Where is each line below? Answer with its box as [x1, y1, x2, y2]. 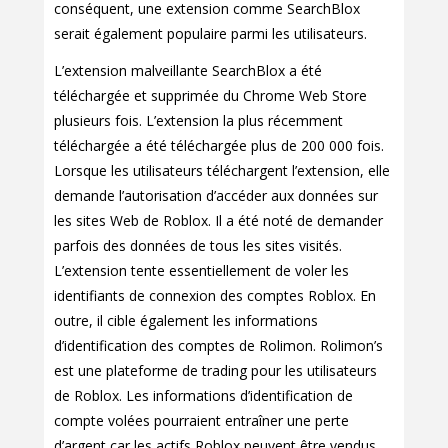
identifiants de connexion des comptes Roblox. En [54, 286, 376, 306]
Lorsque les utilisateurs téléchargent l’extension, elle [54, 161, 390, 181]
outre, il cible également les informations [54, 311, 318, 331]
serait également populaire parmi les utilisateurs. [54, 24, 367, 44]
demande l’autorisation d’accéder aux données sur [54, 186, 378, 206]
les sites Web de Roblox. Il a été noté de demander [54, 211, 383, 231]
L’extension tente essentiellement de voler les [54, 261, 349, 281]
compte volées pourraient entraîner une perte [54, 411, 349, 431]
